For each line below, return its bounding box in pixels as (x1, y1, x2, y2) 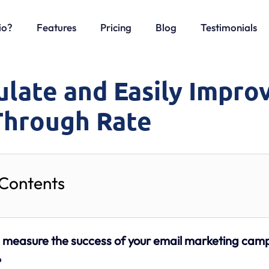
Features (37, 21, 76, 34)
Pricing (100, 21, 131, 34)
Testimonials (201, 21, 257, 34)
